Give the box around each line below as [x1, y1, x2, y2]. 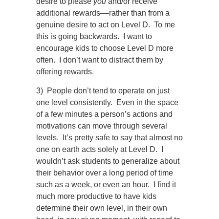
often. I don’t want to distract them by [36, 56, 163, 64]
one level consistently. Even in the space [36, 98, 178, 107]
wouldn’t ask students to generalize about [36, 157, 179, 165]
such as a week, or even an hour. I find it [36, 180, 176, 189]
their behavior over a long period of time [36, 169, 173, 177]
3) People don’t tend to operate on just [36, 87, 170, 95]
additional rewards [36, 9, 100, 17]
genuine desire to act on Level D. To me [36, 21, 175, 29]
